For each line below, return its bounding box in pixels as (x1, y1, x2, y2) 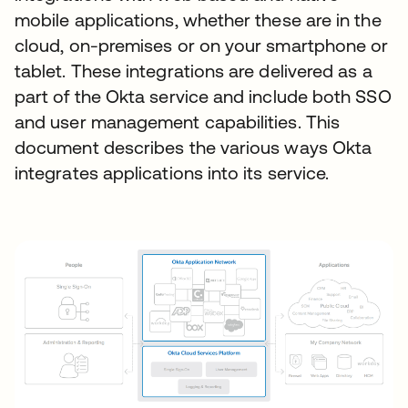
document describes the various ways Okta (15, 137, 372, 158)
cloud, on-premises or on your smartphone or (15, 35, 389, 56)
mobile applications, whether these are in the (15, 9, 382, 30)
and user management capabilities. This (15, 111, 341, 132)
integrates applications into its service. (15, 162, 330, 183)
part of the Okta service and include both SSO (15, 86, 392, 107)
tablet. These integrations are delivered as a (15, 60, 372, 81)
